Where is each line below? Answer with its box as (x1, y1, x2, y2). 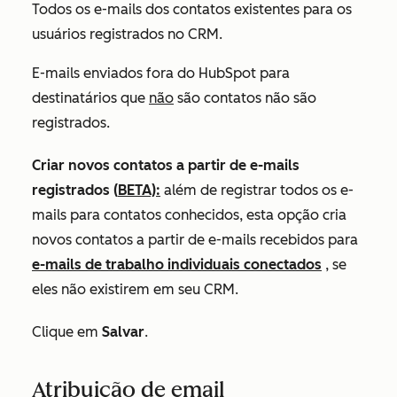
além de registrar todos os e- (160, 181, 354, 198)
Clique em (32, 323, 102, 340)
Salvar (102, 323, 144, 340)
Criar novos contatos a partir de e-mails (32, 156, 300, 174)
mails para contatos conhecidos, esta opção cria (32, 206, 346, 223)
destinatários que (32, 89, 149, 106)
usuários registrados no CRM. (32, 25, 222, 43)
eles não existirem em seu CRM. (32, 280, 238, 298)
